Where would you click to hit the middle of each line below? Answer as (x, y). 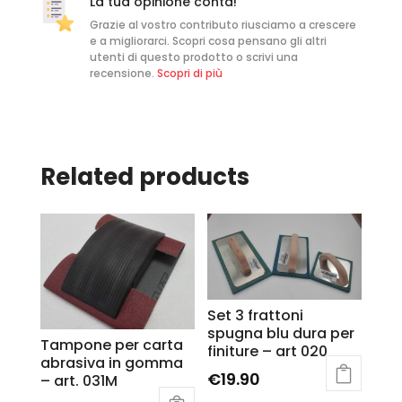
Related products (144, 177)
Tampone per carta (111, 345)
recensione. (123, 74)
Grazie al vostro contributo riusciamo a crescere (223, 25)
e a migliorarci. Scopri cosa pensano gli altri (208, 41)
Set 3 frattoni (256, 316)
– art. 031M (79, 381)
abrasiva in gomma (111, 363)
